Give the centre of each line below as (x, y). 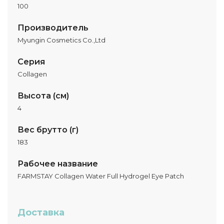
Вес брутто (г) (48, 130)
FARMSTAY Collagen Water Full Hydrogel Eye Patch (101, 176)
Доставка (41, 212)
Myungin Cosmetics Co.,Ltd (61, 40)
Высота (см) (43, 96)
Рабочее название (58, 164)
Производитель (53, 28)
